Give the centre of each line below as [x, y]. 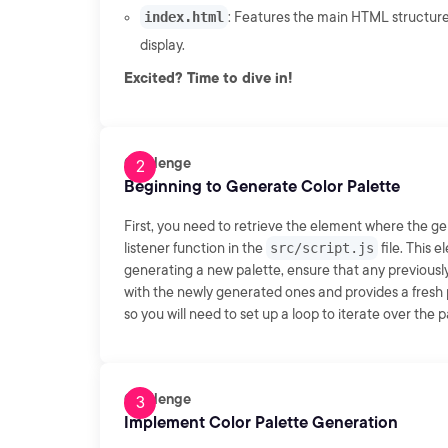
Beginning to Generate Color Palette [262, 186]
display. [162, 45]
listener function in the [195, 248]
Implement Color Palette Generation [261, 422]
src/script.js [322, 248]
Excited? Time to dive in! [208, 78]
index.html [184, 17]
